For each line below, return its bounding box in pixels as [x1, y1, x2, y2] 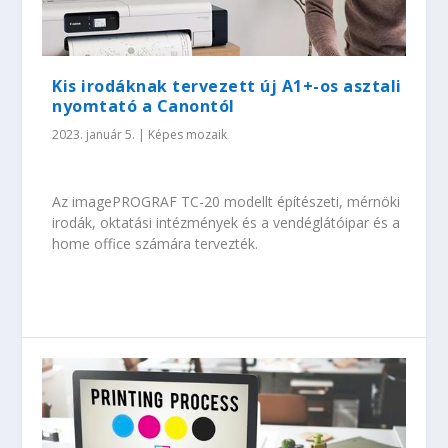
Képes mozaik [148, 125, 228, 143]
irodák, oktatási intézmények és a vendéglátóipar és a [52, 213, 401, 233]
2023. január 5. [52, 125, 136, 143]
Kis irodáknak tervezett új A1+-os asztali [52, 74, 402, 97]
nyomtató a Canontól [52, 94, 235, 117]
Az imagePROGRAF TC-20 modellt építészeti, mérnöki [52, 192, 401, 212]
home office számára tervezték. [52, 234, 259, 254]
